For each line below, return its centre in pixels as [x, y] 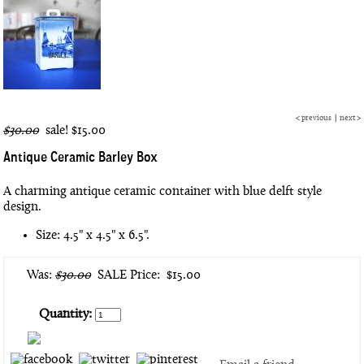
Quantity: [65, 315]
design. [22, 208]
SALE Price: [127, 276]
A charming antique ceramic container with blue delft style [162, 192]
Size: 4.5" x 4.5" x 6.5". [93, 236]
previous [316, 119]
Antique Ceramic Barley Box [80, 159]
